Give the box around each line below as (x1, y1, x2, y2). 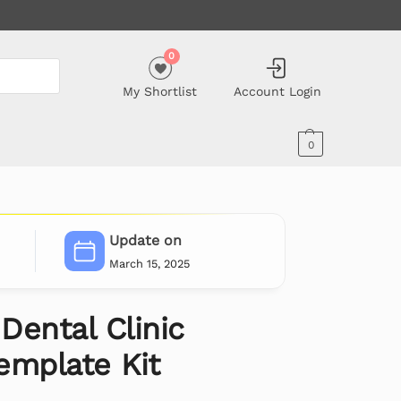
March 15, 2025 (108, 256, 190, 270)
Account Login (233, 83, 321, 98)
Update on (108, 232, 182, 250)
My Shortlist (123, 83, 198, 98)
